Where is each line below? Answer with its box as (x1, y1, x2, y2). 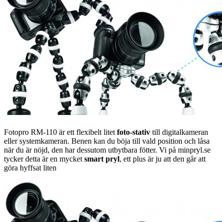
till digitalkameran (150, 127, 208, 136)
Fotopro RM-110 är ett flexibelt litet (4, 127, 117, 136)
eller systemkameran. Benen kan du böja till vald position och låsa (4, 136, 210, 145)
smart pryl (84, 154, 119, 163)
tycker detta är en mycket (4, 154, 84, 163)
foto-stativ (117, 127, 150, 136)
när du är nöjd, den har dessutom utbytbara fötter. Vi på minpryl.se (4, 145, 211, 154)
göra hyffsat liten (4, 163, 56, 172)
